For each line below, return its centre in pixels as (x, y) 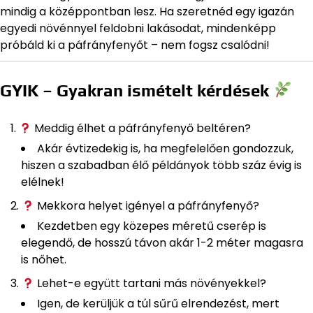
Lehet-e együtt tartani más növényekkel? (151, 284)
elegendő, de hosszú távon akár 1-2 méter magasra (162, 243)
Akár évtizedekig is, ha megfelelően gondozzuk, (165, 149)
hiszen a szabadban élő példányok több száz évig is (161, 166)
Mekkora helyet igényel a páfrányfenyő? (147, 206)
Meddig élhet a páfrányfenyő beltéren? (141, 129)
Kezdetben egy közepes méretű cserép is (152, 226)
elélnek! (43, 182)
